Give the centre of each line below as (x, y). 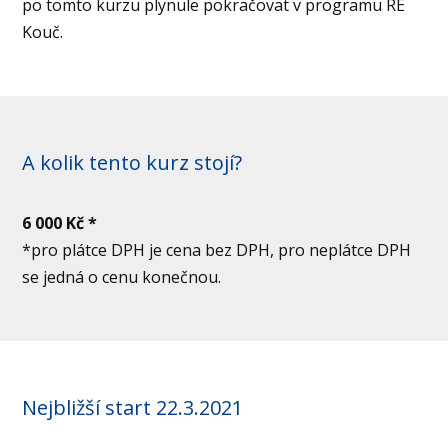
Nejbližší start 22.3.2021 (133, 408)
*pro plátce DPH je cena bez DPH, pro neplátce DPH (217, 250)
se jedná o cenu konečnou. (122, 277)
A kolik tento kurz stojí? (132, 163)
